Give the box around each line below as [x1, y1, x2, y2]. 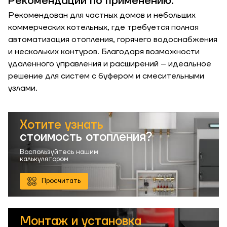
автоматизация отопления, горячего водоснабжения [8, 34, 217, 45]
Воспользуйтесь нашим [20, 148, 98, 156]
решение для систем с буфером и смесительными [8, 71, 204, 81]
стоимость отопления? [20, 129, 152, 145]
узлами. [8, 83, 37, 93]
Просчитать [42, 177, 81, 185]
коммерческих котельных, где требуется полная [8, 22, 199, 32]
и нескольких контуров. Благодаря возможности [8, 47, 200, 57]
